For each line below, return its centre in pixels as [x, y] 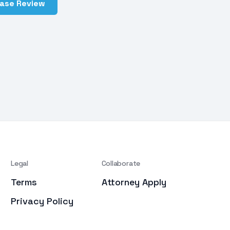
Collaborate [121, 164]
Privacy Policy [42, 201]
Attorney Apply [134, 182]
